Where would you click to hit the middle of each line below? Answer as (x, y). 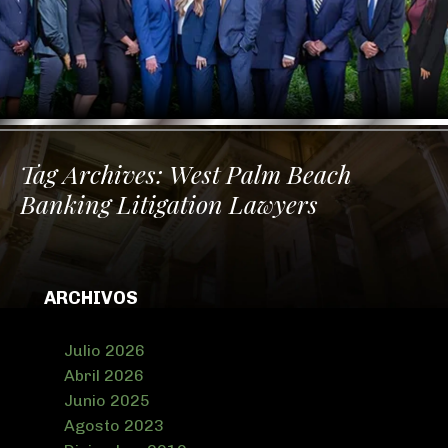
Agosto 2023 (114, 426)
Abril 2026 (104, 376)
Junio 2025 (107, 401)
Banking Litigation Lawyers (169, 204)
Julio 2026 (104, 351)
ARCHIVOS (91, 298)
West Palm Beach (260, 174)
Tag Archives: (94, 174)
